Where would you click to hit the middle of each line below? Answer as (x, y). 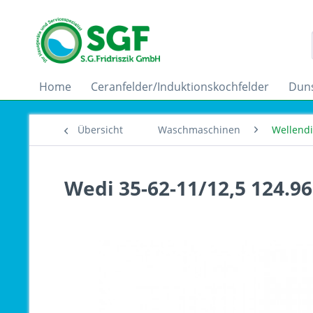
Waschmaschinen (199, 130)
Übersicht (100, 130)
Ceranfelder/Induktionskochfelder (180, 87)
